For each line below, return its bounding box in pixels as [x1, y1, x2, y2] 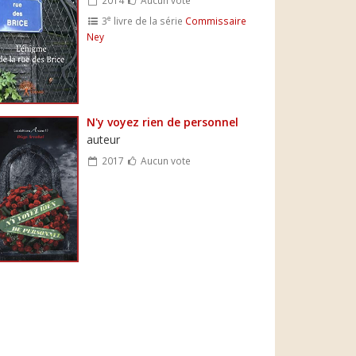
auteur [87, 131, 121, 147]
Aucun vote [137, 153, 191, 167]
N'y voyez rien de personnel [87, 114, 239, 130]
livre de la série [110, 14, 185, 27]
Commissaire [184, 14, 246, 27]
